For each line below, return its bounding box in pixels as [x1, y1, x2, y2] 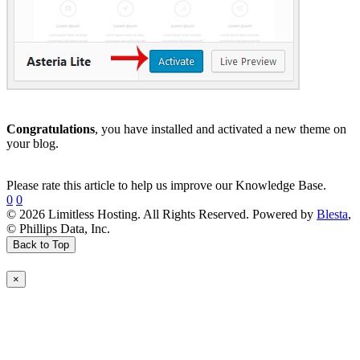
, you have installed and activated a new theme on [95, 121, 346, 136]
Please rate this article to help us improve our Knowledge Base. [6, 178, 326, 192]
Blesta [317, 207, 348, 221]
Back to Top [13, 238, 69, 251]
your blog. [6, 136, 59, 150]
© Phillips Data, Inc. [6, 221, 110, 235]
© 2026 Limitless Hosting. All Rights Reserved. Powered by [6, 207, 317, 221]
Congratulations [6, 121, 95, 136]
